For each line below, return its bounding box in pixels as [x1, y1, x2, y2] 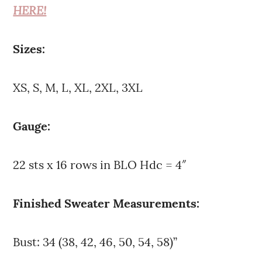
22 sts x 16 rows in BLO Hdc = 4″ [13, 157, 187, 173]
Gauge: [13, 119, 51, 134]
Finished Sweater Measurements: [13, 196, 200, 211]
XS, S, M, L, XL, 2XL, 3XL [13, 80, 143, 95]
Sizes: [13, 42, 46, 57]
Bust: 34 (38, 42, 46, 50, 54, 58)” [13, 235, 178, 250]
